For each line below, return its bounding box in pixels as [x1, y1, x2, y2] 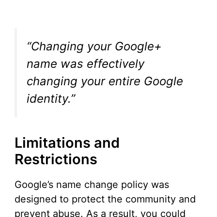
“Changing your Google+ [27, 39, 162, 54]
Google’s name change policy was [15, 179, 169, 191]
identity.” [27, 92, 75, 106]
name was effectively [27, 57, 144, 71]
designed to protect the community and [15, 193, 196, 205]
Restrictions [15, 151, 97, 168]
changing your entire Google [27, 74, 183, 89]
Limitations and [15, 134, 120, 152]
